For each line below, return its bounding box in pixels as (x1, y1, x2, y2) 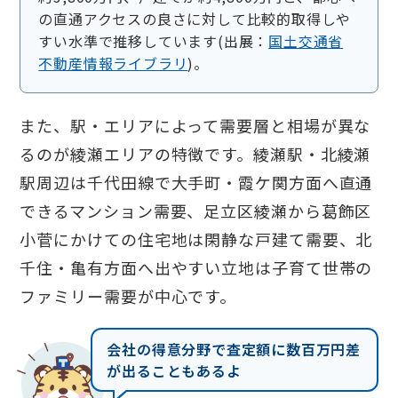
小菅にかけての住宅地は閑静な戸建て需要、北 (20, 227, 373, 251)
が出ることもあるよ (107, 360, 242, 382)
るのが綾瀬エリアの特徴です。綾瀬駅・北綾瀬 (20, 142, 371, 166)
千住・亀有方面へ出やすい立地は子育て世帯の (20, 256, 373, 280)
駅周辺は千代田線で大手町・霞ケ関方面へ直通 (20, 171, 373, 195)
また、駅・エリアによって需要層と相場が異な (20, 114, 371, 138)
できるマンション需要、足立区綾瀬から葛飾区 (20, 199, 372, 223)
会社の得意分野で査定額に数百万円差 (107, 338, 362, 361)
